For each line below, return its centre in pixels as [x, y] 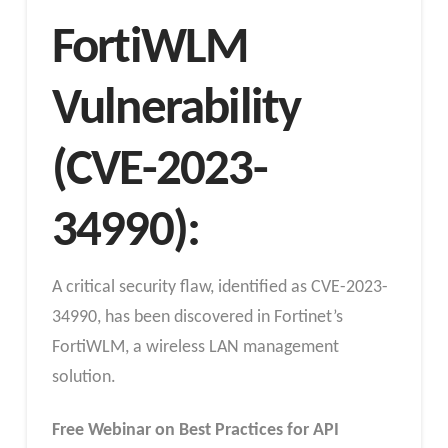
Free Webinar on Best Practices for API [195, 431]
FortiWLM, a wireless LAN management [195, 347]
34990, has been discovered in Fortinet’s [197, 317]
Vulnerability [176, 109]
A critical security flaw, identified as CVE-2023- [219, 287]
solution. [83, 377]
